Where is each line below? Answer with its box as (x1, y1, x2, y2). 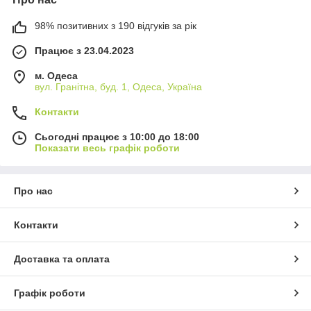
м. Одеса (35, 70, 78, 82)
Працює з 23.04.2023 (35, 45, 134, 57)
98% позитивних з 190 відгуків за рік (35, 20, 196, 32)
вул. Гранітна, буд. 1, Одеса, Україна (35, 81, 202, 93)
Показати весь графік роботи (35, 142, 180, 154)
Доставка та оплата (14, 253, 110, 265)
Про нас (14, 185, 53, 197)
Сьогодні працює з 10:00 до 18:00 (35, 131, 199, 143)
